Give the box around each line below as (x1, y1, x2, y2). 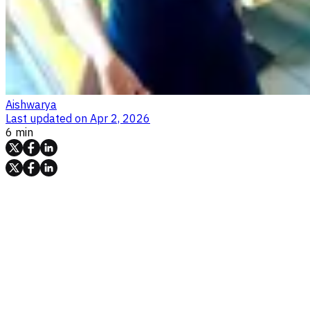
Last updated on (6, 111, 87, 125)
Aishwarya (6, 97, 57, 111)
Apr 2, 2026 (90, 111, 150, 125)
